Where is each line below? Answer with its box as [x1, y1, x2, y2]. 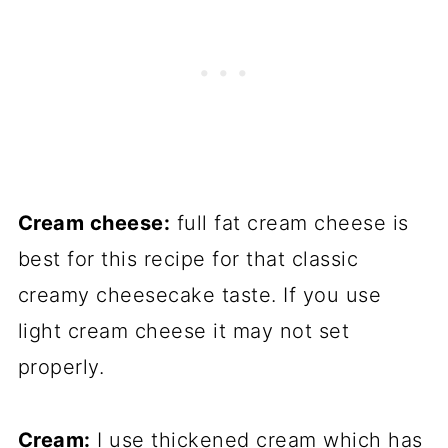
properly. [17, 355, 105, 379]
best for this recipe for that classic [17, 247, 359, 271]
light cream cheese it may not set [17, 319, 350, 343]
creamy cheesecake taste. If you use [17, 283, 382, 307]
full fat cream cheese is [170, 211, 409, 235]
